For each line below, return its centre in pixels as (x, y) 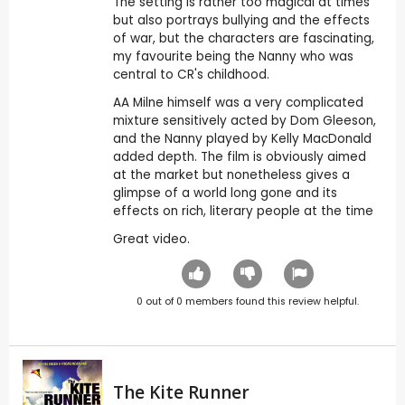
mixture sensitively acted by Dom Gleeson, (244, 121)
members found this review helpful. (270, 301)
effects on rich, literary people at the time (243, 211)
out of (159, 301)
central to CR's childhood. (191, 75)
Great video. (151, 239)
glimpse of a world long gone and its (225, 193)
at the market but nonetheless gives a (231, 175)
